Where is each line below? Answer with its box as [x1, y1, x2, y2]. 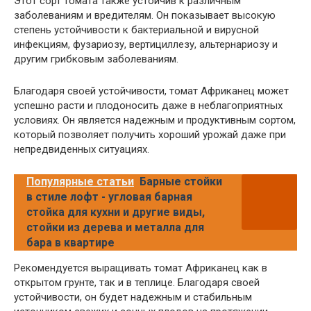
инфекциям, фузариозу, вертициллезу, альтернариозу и [14, 37, 278, 51]
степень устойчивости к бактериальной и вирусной [14, 23, 259, 36]
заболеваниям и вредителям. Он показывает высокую [14, 8, 276, 22]
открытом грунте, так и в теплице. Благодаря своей [14, 276, 260, 289]
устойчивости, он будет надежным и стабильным [14, 290, 252, 303]
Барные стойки [140, 174, 222, 188]
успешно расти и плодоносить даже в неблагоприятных [14, 99, 283, 112]
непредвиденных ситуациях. [14, 142, 149, 155]
